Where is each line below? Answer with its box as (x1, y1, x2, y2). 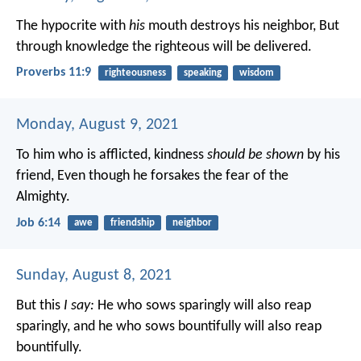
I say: (64, 297, 94, 313)
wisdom (239, 68, 274, 78)
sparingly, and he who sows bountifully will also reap (16, 318, 322, 334)
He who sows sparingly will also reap (94, 297, 311, 313)
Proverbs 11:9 (16, 66, 91, 80)
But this (16, 297, 64, 313)
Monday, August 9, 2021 (16, 117, 178, 134)
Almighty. (16, 189, 70, 205)
